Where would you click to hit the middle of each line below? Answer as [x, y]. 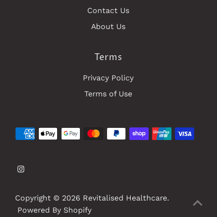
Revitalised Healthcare [125, 198]
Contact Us [108, 11]
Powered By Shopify [55, 210]
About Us [108, 27]
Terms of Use [108, 94]
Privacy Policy [108, 78]
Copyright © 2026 [49, 198]
